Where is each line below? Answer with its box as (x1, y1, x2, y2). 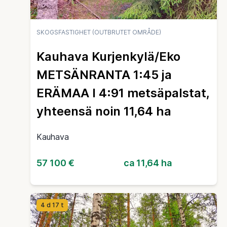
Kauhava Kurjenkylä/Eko (36, 49, 180, 64)
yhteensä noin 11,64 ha (36, 103, 171, 119)
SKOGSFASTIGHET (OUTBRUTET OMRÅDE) (36, 28, 161, 36)
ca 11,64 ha (124, 157, 172, 168)
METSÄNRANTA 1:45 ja (36, 67, 172, 82)
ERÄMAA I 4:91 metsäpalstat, (36, 85, 209, 100)
